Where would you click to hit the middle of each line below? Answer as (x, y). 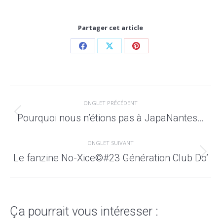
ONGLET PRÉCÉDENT (110, 103)
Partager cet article (110, 27)
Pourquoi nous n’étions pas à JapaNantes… (110, 118)
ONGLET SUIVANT (110, 143)
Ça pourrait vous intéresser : (84, 211)
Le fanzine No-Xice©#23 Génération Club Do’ (110, 158)
